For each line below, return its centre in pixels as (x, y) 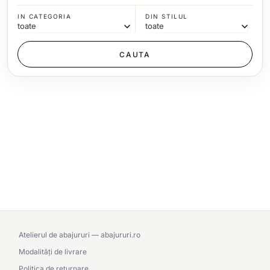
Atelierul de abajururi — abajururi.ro (80, 235)
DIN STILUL (167, 17)
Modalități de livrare (53, 252)
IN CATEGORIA (45, 17)
